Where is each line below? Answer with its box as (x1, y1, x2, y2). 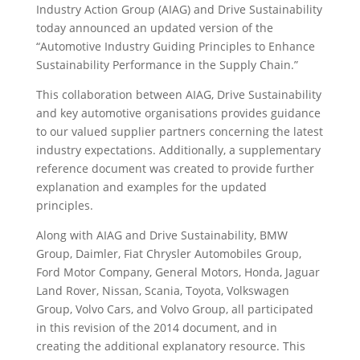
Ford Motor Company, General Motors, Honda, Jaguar (35, 264, 320, 280)
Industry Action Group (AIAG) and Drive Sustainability (35, 2, 322, 17)
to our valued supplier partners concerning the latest (35, 124, 323, 139)
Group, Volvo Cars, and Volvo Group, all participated (35, 301, 313, 317)
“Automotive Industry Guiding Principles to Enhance (35, 39, 315, 54)
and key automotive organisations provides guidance (35, 105, 321, 121)
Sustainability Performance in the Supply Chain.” (35, 57, 298, 72)
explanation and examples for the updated (35, 179, 267, 194)
